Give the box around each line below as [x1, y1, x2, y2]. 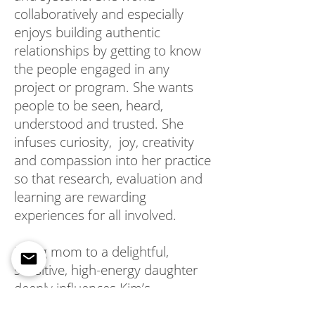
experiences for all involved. [14, 206, 180, 224]
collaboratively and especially [14, 5, 184, 23]
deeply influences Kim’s [14, 279, 150, 297]
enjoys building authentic [14, 23, 160, 41]
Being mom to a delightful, [14, 243, 169, 261]
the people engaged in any [14, 60, 169, 78]
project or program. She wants [14, 78, 193, 96]
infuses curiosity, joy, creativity [14, 133, 194, 151]
